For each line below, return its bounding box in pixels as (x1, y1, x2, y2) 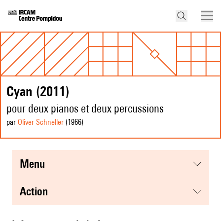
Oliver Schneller (18, 117, 64, 127)
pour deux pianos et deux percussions (6, 102, 164, 115)
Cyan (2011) (6, 83, 70, 100)
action (26, 184, 48, 198)
